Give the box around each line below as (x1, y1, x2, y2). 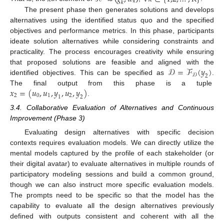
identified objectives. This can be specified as (10, 68, 168, 76)
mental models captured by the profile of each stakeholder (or (10, 149, 214, 157)
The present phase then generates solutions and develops (24, 5, 214, 13)
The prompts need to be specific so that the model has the (10, 191, 214, 199)
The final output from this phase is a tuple (10, 78, 214, 87)
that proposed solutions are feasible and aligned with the (10, 57, 214, 66)
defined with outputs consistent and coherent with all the (10, 212, 214, 220)
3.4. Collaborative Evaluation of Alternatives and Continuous (10, 103, 214, 112)
